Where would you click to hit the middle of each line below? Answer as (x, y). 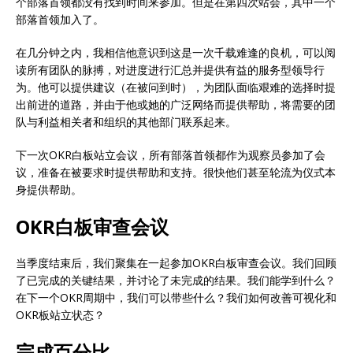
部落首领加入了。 (60, 19)
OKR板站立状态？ (60, 314)
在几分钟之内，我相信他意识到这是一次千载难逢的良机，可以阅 (176, 52)
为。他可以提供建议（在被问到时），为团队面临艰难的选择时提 (176, 87)
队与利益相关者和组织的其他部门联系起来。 (126, 121)
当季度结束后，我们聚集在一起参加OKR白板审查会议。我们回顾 (176, 262)
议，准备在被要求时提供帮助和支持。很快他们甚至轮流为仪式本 (176, 172)
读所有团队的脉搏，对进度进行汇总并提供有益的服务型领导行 (170, 69)
